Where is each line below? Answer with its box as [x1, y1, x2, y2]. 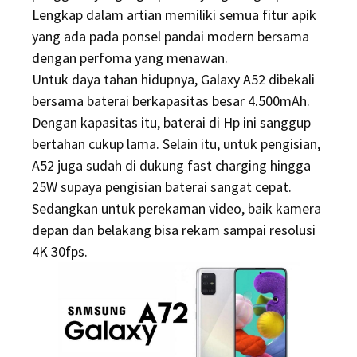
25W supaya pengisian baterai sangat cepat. [32, 178, 292, 196]
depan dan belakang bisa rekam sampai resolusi [32, 221, 316, 239]
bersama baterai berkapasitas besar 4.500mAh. [32, 92, 310, 110]
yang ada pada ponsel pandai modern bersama [32, 27, 309, 45]
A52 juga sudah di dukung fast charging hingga [32, 156, 311, 175]
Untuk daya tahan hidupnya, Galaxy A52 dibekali [32, 70, 315, 88]
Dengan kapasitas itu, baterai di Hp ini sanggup [32, 113, 311, 131]
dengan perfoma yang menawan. [32, 49, 228, 67]
